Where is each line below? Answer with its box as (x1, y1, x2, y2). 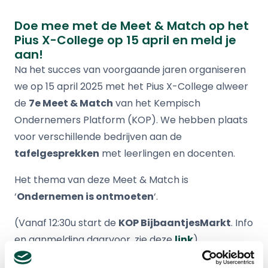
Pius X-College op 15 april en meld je (14, 32, 236, 49)
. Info (231, 216, 253, 230)
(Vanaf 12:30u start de (14, 216, 118, 230)
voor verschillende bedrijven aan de (14, 130, 182, 144)
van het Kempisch (113, 96, 200, 111)
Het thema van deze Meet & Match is (14, 173, 188, 187)
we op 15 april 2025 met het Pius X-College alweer (14, 80, 248, 94)
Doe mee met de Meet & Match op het (14, 17, 249, 35)
